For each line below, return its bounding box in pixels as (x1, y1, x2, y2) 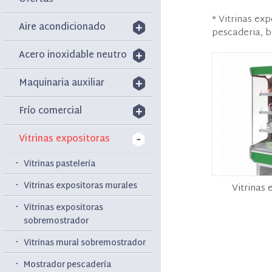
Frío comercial (19, 103, 83, 120)
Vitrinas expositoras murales (24, 178, 138, 194)
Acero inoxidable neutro (19, 47, 127, 64)
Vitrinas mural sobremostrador (24, 236, 146, 251)
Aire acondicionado (19, 19, 106, 36)
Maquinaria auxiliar (19, 75, 105, 92)
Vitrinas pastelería (24, 157, 96, 172)
